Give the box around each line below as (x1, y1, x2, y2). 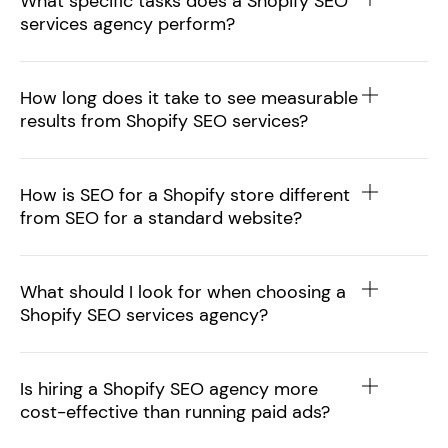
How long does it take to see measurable (20, 86, 358, 110)
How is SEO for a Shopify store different (20, 183, 350, 207)
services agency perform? (20, 12, 235, 36)
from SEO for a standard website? (20, 206, 302, 230)
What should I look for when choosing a (20, 280, 346, 304)
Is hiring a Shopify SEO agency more (20, 377, 318, 401)
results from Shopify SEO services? (20, 109, 308, 133)
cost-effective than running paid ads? (20, 400, 330, 424)
